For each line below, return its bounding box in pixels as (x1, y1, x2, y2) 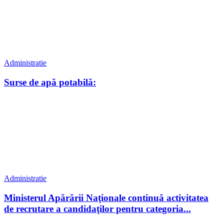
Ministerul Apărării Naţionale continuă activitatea (4, 192, 208, 203)
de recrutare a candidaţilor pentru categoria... (4, 203, 191, 214)
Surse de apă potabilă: (4, 76, 96, 87)
